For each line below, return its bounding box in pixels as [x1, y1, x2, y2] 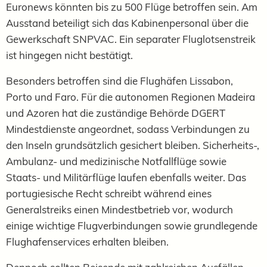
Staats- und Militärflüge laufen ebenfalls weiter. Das [6, 170, 246, 184]
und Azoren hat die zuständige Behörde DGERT [6, 106, 225, 119]
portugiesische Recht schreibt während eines [6, 187, 212, 200]
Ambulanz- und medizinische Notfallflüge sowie [6, 154, 226, 167]
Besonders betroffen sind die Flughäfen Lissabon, [6, 74, 233, 87]
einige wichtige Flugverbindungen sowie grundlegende [6, 219, 257, 232]
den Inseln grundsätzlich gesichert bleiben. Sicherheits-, [6, 138, 259, 151]
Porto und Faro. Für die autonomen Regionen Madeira [6, 90, 255, 103]
